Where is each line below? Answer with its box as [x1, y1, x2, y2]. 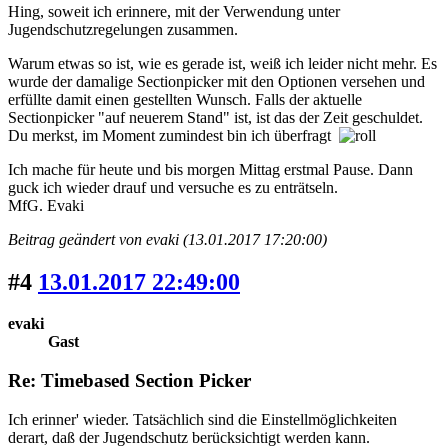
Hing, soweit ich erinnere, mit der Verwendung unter [8, 2, 340, 20]
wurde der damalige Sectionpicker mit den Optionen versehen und [8, 72, 425, 90]
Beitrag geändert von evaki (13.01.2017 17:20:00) [8, 230, 327, 248]
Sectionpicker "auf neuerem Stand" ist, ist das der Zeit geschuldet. [8, 108, 423, 126]
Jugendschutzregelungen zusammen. [8, 20, 238, 38]
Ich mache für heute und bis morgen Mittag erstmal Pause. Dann [8, 160, 413, 178]
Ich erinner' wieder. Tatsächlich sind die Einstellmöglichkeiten [8, 410, 397, 428]
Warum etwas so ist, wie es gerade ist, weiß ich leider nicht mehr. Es [8, 54, 437, 72]
